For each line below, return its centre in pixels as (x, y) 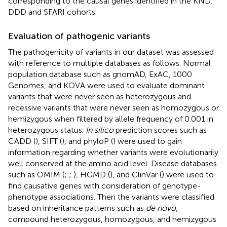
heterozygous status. (47, 130)
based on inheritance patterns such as (77, 208)
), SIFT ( (49, 141)
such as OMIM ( (36, 174)
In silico (100, 130)
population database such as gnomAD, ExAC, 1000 (100, 74)
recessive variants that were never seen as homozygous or (113, 107)
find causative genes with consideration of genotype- (105, 185)
